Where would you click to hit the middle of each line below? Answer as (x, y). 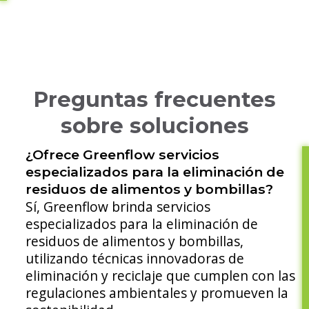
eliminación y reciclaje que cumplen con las (160, 276)
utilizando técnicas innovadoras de (134, 259)
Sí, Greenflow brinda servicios (118, 207)
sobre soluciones (154, 126)
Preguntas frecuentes (154, 100)
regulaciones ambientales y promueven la (157, 293)
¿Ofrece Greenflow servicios (122, 155)
